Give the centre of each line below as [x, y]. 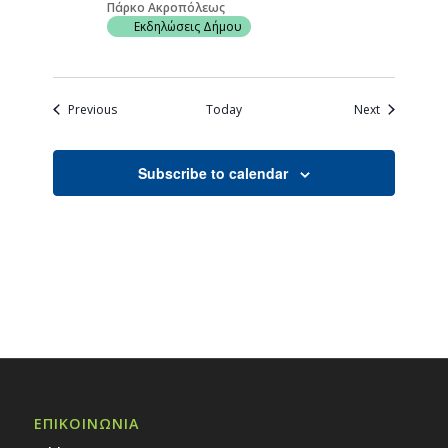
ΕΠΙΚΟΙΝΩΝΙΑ [86, 423]
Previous [93, 109]
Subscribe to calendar [212, 172]
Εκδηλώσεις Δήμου [188, 26]
